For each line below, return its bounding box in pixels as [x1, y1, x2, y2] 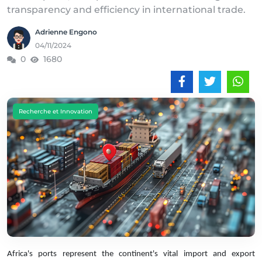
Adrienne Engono [35, 27, 97, 36]
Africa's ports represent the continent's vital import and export [7, 249, 255, 258]
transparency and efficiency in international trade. [7, 4, 246, 15]
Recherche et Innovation [19, 108, 92, 115]
